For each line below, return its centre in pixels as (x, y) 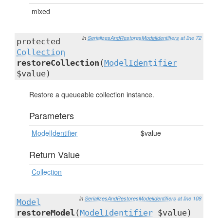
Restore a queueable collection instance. (92, 94)
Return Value (54, 154)
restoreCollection (58, 63)
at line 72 (191, 38)
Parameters (52, 115)
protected (38, 41)
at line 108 (190, 198)
